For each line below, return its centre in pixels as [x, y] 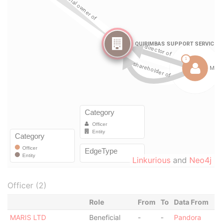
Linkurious [151, 160]
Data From [191, 202]
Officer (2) [27, 185]
